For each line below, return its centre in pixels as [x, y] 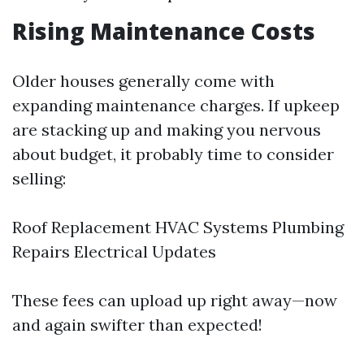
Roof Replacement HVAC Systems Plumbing [178, 227]
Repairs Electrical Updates [114, 251]
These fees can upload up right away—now [175, 300]
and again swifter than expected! [137, 325]
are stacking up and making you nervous [167, 130]
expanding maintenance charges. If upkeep [176, 105]
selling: [39, 178]
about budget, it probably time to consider [173, 154]
